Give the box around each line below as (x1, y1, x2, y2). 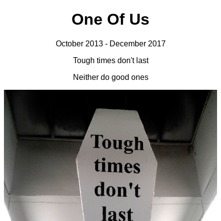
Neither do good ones (73, 73, 148, 81)
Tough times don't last (73, 56, 148, 65)
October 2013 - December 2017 (55, 39, 166, 48)
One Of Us (72, 10, 149, 29)
